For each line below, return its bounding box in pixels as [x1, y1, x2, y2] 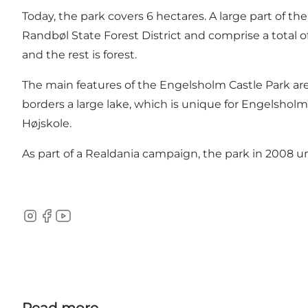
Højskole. [22, 116, 71, 130]
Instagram [21, 216, 78, 230]
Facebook [38, 216, 92, 230]
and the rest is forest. [22, 47, 137, 61]
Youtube [54, 216, 102, 230]
